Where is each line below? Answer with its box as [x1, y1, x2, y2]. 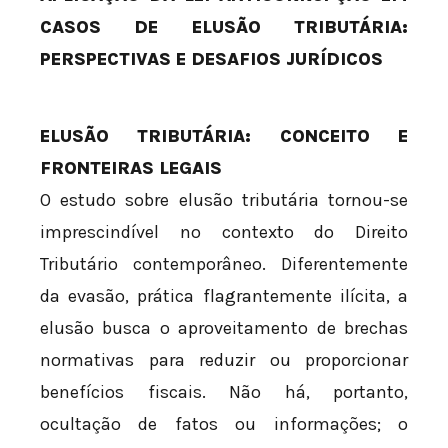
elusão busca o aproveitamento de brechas [40, 317, 408, 340]
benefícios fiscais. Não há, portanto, [40, 381, 408, 404]
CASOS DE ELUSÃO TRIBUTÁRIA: [40, 16, 408, 39]
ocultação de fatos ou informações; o [40, 413, 408, 436]
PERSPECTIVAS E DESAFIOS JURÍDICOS [40, 48, 383, 71]
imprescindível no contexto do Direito [40, 221, 408, 244]
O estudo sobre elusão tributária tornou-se [40, 189, 408, 212]
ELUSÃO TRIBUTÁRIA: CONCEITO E [40, 125, 408, 148]
